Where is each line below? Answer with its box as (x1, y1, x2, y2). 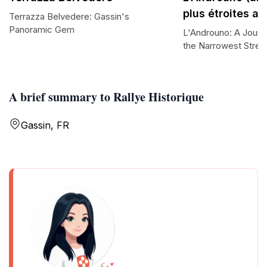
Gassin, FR (21, 119, 69, 131)
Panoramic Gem (9, 24, 74, 35)
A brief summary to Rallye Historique (9, 88, 204, 105)
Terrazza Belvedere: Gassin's (9, 11, 129, 22)
